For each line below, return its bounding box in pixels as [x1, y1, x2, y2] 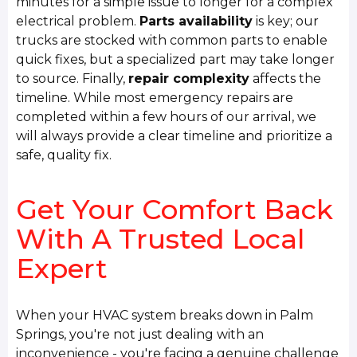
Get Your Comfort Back [16, 192, 334, 226]
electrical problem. [16, 14, 140, 29]
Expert [16, 251, 108, 285]
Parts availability [139, 14, 253, 29]
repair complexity [128, 71, 250, 87]
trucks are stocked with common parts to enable [16, 33, 328, 49]
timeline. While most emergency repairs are [16, 90, 294, 106]
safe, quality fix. [16, 147, 112, 163]
